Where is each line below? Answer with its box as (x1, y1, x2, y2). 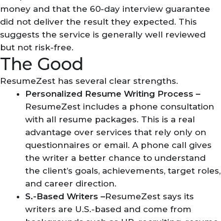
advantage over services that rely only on (25, 127, 206, 137)
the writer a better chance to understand (25, 153, 206, 163)
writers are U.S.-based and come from (25, 204, 191, 214)
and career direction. (25, 179, 116, 188)
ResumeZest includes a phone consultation (25, 102, 214, 111)
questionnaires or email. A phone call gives (25, 140, 212, 150)
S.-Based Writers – (25, 191, 105, 201)
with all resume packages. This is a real (25, 114, 195, 124)
